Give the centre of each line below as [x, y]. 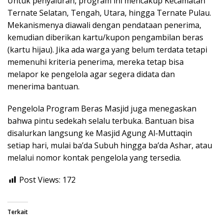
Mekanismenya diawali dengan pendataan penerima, [104, 25]
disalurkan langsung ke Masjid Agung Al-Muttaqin [100, 133]
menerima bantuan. [43, 86]
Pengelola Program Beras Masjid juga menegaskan [102, 108]
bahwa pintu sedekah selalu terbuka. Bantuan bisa [101, 121]
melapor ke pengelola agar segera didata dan [91, 74]
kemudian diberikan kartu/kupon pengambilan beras [105, 37]
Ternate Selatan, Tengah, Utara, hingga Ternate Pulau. [109, 13]
